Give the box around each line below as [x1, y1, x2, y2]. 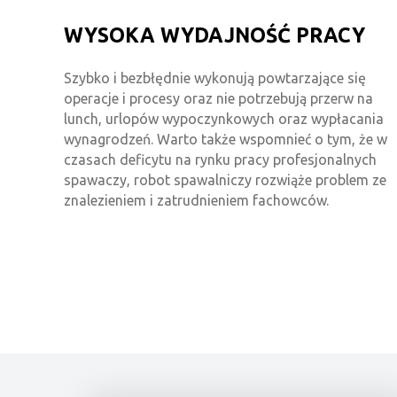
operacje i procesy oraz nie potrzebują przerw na [64, 90, 373, 107]
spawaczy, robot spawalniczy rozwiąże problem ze [64, 172, 386, 189]
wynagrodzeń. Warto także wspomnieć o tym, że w [64, 131, 387, 148]
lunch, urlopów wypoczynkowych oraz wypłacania [64, 111, 384, 128]
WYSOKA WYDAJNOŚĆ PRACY [64, 24, 365, 47]
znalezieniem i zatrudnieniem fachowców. [64, 192, 329, 209]
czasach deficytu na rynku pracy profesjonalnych [64, 152, 377, 168]
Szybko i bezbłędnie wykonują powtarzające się [64, 70, 366, 87]
